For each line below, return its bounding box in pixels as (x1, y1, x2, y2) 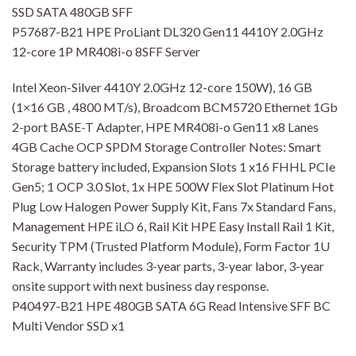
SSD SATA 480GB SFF (12, 3, 133, 19)
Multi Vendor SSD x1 (12, 318, 125, 334)
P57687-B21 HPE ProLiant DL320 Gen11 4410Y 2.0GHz (12, 23, 323, 39)
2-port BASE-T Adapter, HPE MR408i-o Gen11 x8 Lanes (12, 119, 319, 135)
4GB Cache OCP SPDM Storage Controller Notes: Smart (12, 139, 321, 155)
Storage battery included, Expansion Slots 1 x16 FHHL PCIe (12, 159, 335, 175)
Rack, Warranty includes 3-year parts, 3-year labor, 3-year (12, 258, 324, 274)
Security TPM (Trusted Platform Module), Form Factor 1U (12, 238, 330, 254)
